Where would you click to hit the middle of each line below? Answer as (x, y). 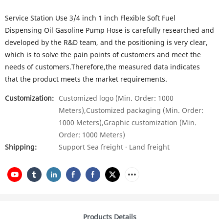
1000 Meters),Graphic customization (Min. (128, 122)
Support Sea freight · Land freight (114, 147)
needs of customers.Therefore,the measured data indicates (102, 67)
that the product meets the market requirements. (86, 79)
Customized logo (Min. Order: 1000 (116, 98)
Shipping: (21, 147)
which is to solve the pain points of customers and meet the (103, 55)
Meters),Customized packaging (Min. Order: (131, 110)
